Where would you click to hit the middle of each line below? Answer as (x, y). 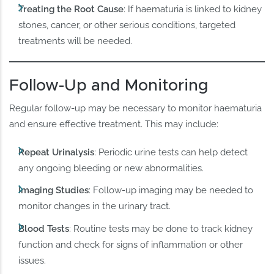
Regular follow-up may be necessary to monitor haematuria (136, 109)
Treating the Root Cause (71, 9)
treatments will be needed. (76, 41)
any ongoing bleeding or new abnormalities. (111, 168)
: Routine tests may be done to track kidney (161, 228)
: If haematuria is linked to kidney (193, 9)
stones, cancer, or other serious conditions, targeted (127, 25)
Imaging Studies (54, 191)
